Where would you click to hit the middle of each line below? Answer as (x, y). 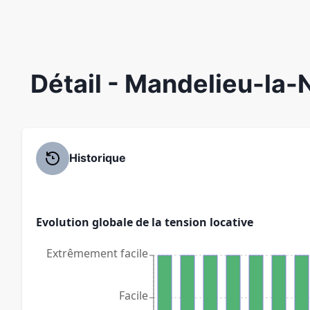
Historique (98, 158)
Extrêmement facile (97, 253)
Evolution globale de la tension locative (145, 222)
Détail (69, 83)
